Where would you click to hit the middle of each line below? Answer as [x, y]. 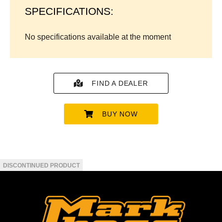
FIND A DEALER [120, 83]
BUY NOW [120, 114]
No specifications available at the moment [98, 37]
